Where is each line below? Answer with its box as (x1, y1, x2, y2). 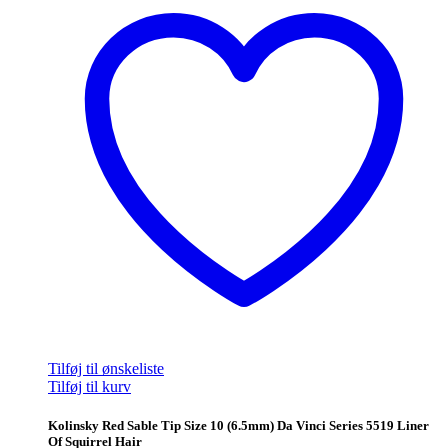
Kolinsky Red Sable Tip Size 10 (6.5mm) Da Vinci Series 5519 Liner (48, 417, 429, 433)
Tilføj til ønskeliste (48, 359, 164, 377)
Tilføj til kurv (48, 377, 131, 395)
